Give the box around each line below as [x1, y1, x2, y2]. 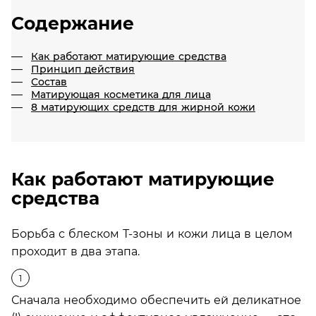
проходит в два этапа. [11, 244, 140, 258]
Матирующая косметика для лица [31, 88, 211, 101]
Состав [31, 75, 67, 88]
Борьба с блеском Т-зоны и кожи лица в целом [11, 226, 293, 241]
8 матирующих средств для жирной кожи [31, 101, 255, 114]
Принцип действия [31, 63, 135, 75]
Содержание [11, 13, 134, 34]
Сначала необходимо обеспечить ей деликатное [11, 293, 301, 307]
